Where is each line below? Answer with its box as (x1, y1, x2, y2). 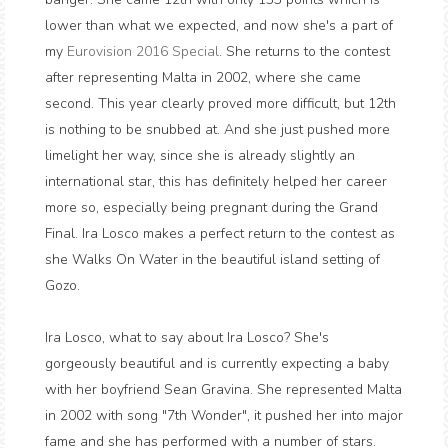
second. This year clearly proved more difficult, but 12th (45, 94, 396, 113)
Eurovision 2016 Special (67, 42, 219, 61)
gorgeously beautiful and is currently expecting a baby (45, 354, 389, 373)
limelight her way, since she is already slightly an (45, 146, 355, 165)
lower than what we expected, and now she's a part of (45, 16, 393, 35)
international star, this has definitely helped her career (45, 172, 387, 191)
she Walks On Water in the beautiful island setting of (45, 250, 380, 269)
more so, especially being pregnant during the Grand (45, 198, 378, 217)
